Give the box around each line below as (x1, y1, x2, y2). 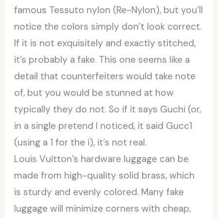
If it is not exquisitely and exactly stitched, (14, 36, 196, 49)
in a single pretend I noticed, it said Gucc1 (14, 119, 193, 132)
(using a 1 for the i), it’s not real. (14, 136, 147, 148)
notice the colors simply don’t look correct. (14, 20, 202, 33)
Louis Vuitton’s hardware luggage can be (14, 152, 189, 165)
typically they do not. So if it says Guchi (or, (14, 103, 201, 115)
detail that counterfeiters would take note (14, 70, 196, 82)
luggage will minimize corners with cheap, (14, 202, 191, 215)
